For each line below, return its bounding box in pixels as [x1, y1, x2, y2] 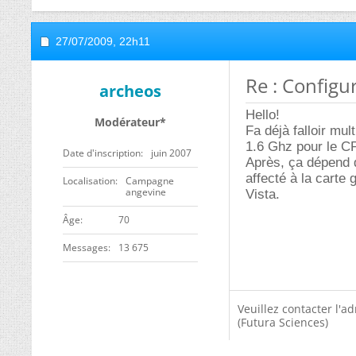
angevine [126, 185, 166, 199]
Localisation [63, 174, 115, 188]
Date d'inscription [63, 146, 141, 160]
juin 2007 [151, 146, 192, 160]
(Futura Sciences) [238, 315, 328, 330]
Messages [63, 241, 108, 254]
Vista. [246, 187, 280, 202]
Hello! [246, 107, 280, 122]
